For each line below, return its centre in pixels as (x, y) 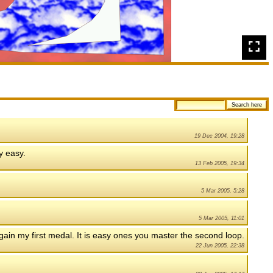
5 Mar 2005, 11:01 (222, 218)
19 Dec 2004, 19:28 (219, 136)
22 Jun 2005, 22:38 (220, 246)
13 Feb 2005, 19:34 (220, 164)
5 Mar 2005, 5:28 (223, 191)
